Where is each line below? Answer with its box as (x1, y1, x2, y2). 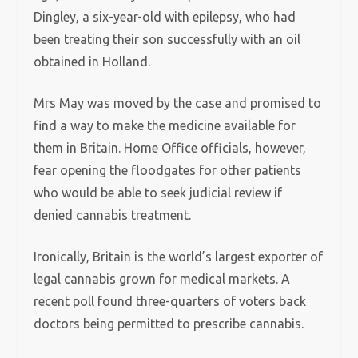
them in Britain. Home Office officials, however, (34, 141, 307, 155)
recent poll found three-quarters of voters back (34, 294, 307, 308)
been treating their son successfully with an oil (34, 32, 301, 46)
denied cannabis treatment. (34, 208, 192, 222)
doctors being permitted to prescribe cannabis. (34, 316, 304, 331)
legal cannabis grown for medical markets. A (34, 272, 291, 286)
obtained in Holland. (34, 54, 151, 69)
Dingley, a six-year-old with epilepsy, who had (34, 10, 296, 24)
